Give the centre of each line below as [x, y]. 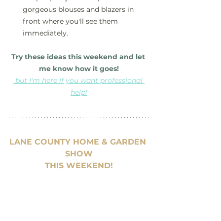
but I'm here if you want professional [80, 81]
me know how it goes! [79, 69]
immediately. [45, 33]
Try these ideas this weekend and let [79, 57]
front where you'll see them [71, 21]
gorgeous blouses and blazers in [79, 10]
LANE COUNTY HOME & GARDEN [79, 142]
